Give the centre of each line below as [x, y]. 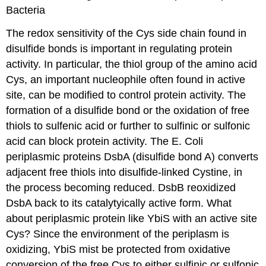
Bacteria [26, 10]
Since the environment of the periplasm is [132, 234]
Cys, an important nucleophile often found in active [126, 79]
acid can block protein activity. [77, 141]
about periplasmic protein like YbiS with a [104, 218]
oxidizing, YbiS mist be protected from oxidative [118, 249]
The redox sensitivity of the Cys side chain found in [126, 33]
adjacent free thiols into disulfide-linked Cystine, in [124, 172]
